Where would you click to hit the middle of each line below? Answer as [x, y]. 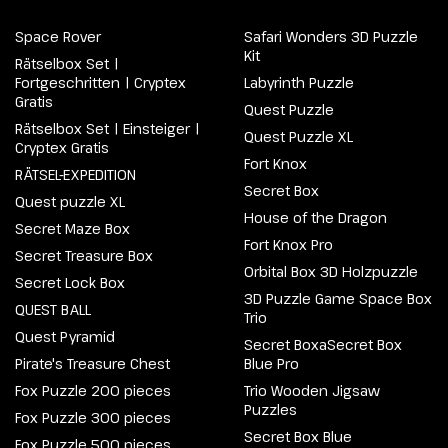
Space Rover [58, 36]
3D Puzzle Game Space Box [338, 298]
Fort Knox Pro [288, 244]
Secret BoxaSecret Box [323, 344]
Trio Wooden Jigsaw [312, 390]
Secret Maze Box [72, 228]
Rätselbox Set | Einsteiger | [107, 128]
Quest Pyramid [65, 336]
